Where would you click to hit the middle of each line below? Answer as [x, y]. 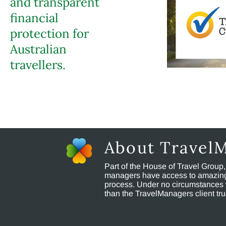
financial [34, 18]
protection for [49, 34]
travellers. [38, 65]
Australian [38, 49]
